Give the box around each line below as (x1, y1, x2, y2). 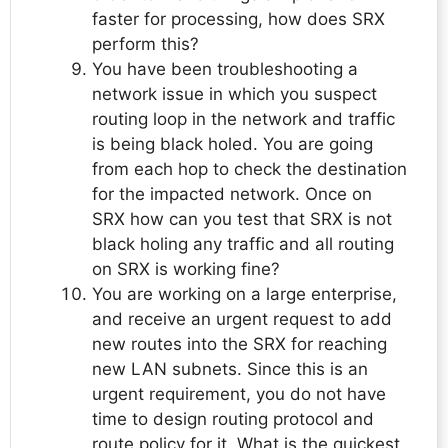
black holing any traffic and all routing (92, 234, 394, 255)
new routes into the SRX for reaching (92, 334, 387, 355)
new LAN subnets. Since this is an (92, 359, 368, 380)
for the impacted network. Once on (92, 184, 372, 205)
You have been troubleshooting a (92, 59, 358, 80)
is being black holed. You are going (92, 134, 373, 155)
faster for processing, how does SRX (92, 9, 385, 30)
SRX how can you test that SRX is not (92, 209, 392, 230)
